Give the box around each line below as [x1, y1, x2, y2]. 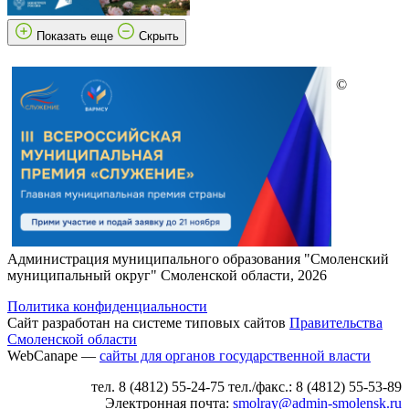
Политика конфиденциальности [7, 298, 207, 314]
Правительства [289, 314, 383, 330]
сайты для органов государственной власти [100, 347, 371, 363]
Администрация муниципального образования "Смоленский [7, 250, 389, 267]
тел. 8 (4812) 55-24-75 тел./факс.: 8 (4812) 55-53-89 [91, 378, 402, 394]
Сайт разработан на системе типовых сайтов [7, 314, 289, 330]
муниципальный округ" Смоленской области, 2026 [7, 267, 327, 283]
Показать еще [37, 28, 117, 43]
